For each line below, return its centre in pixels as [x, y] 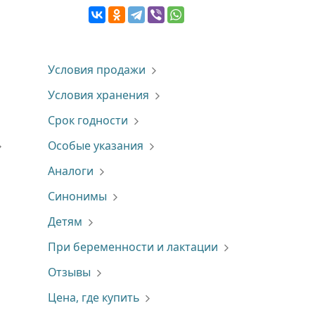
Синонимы [77, 196]
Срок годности [88, 120]
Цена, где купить [93, 297]
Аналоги [70, 171]
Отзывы [69, 272]
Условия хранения [98, 95]
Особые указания [95, 146]
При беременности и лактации [133, 247]
